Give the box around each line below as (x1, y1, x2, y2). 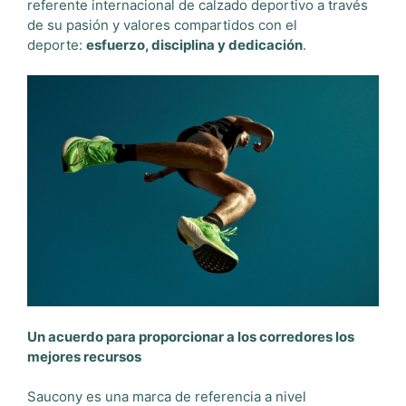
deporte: (27, 35, 86, 53)
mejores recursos (27, 347, 141, 365)
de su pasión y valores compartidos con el (27, 15, 297, 34)
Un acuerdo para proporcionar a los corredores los (27, 327, 354, 345)
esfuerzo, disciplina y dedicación (86, 35, 303, 53)
